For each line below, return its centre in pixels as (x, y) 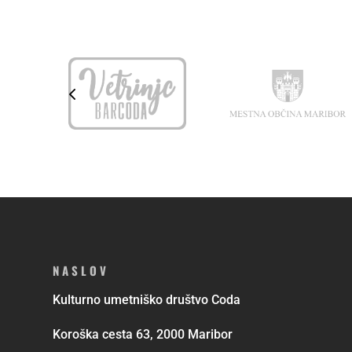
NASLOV (81, 271)
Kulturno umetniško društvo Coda (147, 300)
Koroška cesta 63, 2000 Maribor (143, 335)
